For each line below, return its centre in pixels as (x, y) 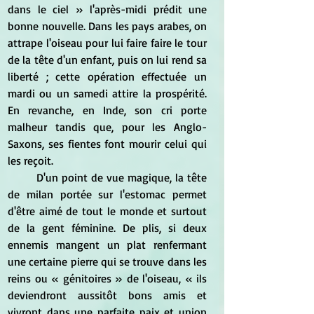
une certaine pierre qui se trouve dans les (107, 261)
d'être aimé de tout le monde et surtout (107, 211)
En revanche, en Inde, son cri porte (107, 110)
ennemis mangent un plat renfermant (107, 244)
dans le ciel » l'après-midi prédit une (107, 9)
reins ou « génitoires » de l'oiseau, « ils (107, 278)
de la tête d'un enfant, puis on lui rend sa (107, 59)
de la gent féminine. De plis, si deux (107, 227)
